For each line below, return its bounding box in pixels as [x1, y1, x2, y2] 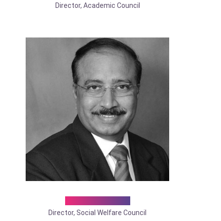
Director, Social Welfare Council [48, 208, 147, 217]
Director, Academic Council [55, 1, 140, 10]
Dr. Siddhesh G [65, 195, 130, 206]
